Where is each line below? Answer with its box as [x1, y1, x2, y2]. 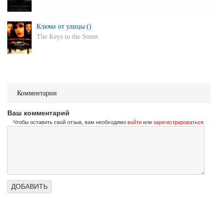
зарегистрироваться [153, 119, 203, 125]
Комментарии [17, 90, 57, 97]
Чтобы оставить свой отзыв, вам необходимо [13, 119, 127, 125]
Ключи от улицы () [36, 23, 91, 30]
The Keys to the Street [36, 33, 98, 40]
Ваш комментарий [7, 109, 70, 117]
